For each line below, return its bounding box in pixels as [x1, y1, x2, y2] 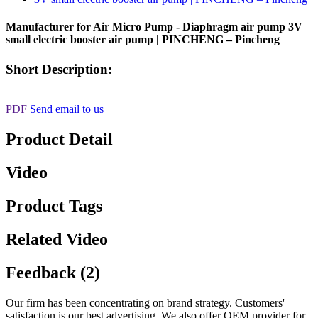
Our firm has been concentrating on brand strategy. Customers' [6, 296, 285, 309]
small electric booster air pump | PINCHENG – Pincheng [6, 33, 280, 46]
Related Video [6, 229, 108, 248]
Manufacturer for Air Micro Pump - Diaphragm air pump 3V [6, 21, 302, 33]
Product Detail [6, 130, 113, 149]
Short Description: [6, 61, 112, 77]
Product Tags [6, 196, 102, 215]
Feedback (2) [6, 263, 100, 282]
